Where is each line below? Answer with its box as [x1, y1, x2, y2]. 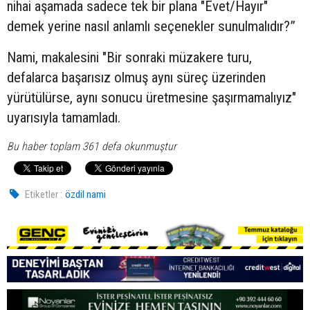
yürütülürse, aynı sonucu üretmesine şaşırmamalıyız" [7, 89, 296, 106]
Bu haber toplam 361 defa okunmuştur [7, 139, 176, 153]
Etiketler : [25, 188, 63, 201]
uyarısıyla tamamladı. [7, 109, 120, 126]
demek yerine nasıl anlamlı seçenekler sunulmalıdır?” [7, 17, 295, 35]
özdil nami [65, 188, 107, 201]
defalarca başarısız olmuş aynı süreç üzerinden [7, 69, 266, 86]
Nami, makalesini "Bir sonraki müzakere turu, [7, 48, 252, 66]
